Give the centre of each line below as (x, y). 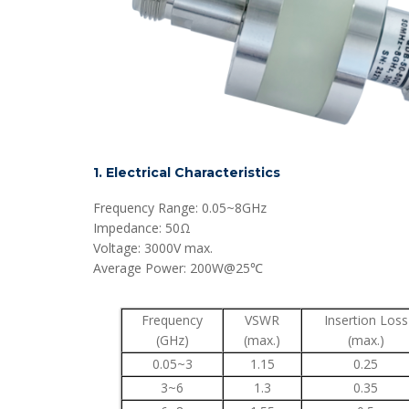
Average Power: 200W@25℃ (178, 268)
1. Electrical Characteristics (187, 173)
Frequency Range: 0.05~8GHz (180, 208)
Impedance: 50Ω (142, 228)
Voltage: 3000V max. (153, 248)
